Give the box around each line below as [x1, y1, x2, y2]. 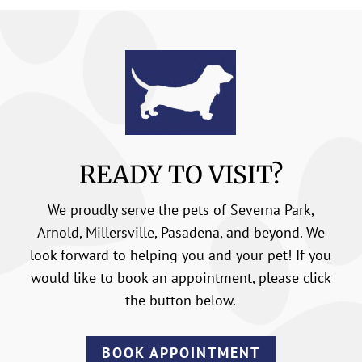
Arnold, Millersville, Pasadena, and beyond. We [36, 222, 325, 242]
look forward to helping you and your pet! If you [30, 245, 332, 264]
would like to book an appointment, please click [30, 267, 331, 287]
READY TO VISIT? [78, 158, 283, 190]
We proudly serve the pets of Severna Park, [47, 200, 314, 219]
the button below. [125, 290, 237, 309]
